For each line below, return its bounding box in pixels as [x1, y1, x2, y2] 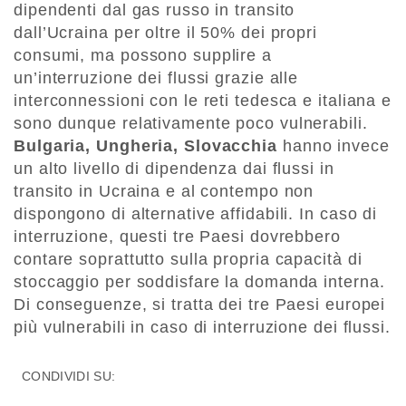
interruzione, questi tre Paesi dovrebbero [14, 227, 341, 246]
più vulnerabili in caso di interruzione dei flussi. [14, 317, 391, 336]
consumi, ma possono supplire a [14, 45, 272, 64]
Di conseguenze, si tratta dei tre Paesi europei [14, 295, 386, 314]
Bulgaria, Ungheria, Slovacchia [14, 136, 277, 155]
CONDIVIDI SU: [22, 368, 116, 383]
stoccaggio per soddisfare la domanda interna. [14, 272, 385, 291]
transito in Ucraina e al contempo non [14, 181, 314, 200]
